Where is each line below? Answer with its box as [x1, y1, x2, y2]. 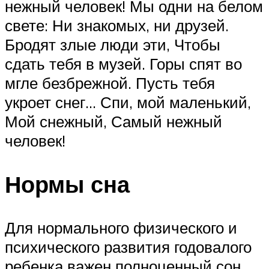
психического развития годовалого [5, 237, 252, 256]
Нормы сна [5, 169, 130, 199]
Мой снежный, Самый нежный [5, 112, 222, 131]
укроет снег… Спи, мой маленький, [5, 92, 251, 112]
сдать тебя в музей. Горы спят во [5, 54, 242, 74]
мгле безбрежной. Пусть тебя [5, 73, 215, 93]
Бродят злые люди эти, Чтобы [5, 35, 220, 55]
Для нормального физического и [5, 217, 237, 237]
